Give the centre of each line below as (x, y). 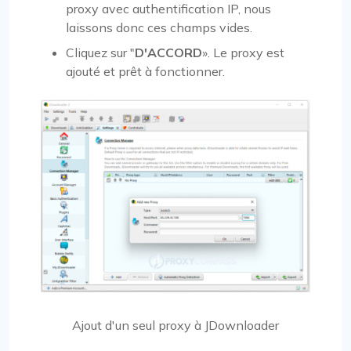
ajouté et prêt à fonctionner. (145, 71)
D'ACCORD (168, 52)
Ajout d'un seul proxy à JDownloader (175, 325)
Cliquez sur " (100, 52)
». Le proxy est (243, 52)
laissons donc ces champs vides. (159, 27)
